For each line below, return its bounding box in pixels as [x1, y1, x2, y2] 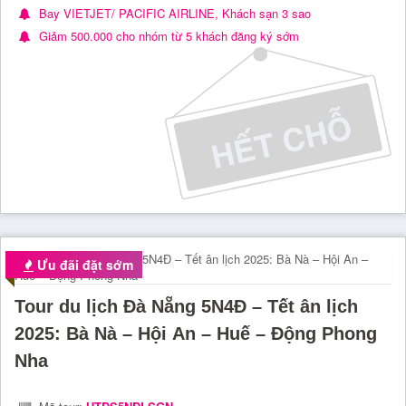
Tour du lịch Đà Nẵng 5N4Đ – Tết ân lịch [14, 296, 358, 317]
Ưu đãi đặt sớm [34, 256, 133, 275]
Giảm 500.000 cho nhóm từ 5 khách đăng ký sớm [35, 26, 299, 44]
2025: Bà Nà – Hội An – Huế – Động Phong [14, 324, 377, 344]
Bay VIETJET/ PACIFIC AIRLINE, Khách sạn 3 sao [35, 4, 311, 22]
